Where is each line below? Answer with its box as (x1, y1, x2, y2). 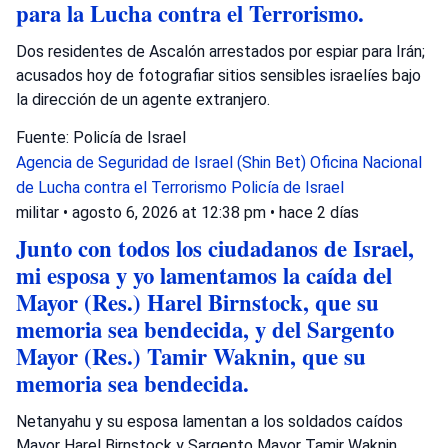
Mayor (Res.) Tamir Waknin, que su (16, 339, 366, 373)
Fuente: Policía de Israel (16, 127, 186, 147)
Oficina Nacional (310, 152, 422, 172)
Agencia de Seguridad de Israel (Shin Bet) (16, 152, 310, 172)
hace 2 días (279, 202, 359, 222)
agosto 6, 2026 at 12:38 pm (72, 202, 270, 222)
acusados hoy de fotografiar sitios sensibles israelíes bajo (16, 65, 421, 85)
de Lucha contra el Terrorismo (16, 177, 231, 197)
